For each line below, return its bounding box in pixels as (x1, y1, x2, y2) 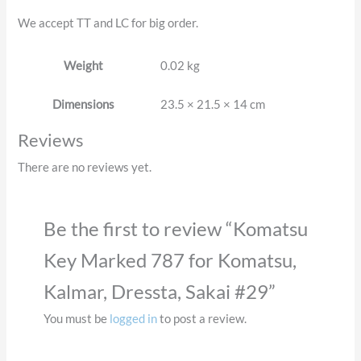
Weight (63, 59, 103, 73)
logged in (109, 311, 157, 326)
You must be (43, 311, 110, 326)
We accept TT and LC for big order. (18, 16, 199, 31)
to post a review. (156, 311, 247, 326)
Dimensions (52, 98, 114, 112)
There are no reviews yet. (18, 160, 152, 175)
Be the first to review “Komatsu (43, 217, 308, 240)
